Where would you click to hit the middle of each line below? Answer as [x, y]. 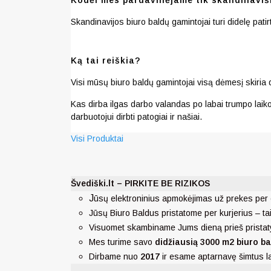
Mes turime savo [122, 242]
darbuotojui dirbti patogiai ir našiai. [136, 116]
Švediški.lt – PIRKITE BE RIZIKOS [140, 183]
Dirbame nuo [115, 256]
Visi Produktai [97, 138]
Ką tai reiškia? [106, 60]
